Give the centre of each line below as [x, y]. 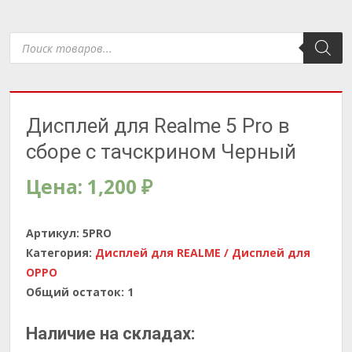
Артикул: [54, 233]
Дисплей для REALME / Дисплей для [203, 253]
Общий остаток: [75, 292]
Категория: [60, 253]
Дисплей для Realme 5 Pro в [158, 126]
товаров [33, 48]
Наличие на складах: [110, 334]
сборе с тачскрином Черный [161, 152]
